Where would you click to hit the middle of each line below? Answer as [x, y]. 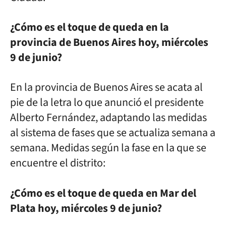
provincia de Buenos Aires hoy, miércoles [109, 43]
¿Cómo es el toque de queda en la [90, 27]
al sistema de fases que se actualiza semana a [113, 133]
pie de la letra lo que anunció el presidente [107, 103]
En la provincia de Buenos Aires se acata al [106, 88]
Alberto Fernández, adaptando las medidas [108, 118]
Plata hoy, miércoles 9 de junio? [86, 208]
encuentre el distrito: [58, 163]
